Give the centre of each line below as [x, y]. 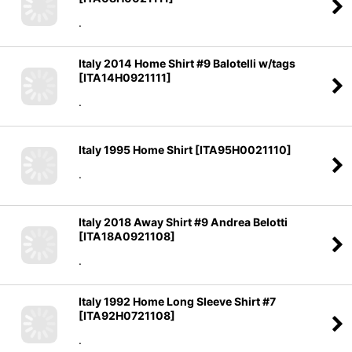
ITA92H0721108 [127, 315]
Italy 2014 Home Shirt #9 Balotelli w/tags [187, 63]
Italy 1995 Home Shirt [136, 149]
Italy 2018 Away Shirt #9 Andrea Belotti [183, 222]
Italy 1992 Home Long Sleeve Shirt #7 [177, 301]
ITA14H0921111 [125, 77]
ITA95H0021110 [243, 149]
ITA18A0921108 [127, 236]
